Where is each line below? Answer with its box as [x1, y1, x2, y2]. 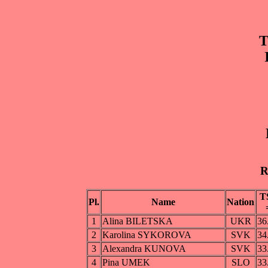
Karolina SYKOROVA [102, 230, 191, 240]
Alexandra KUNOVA [102, 243, 186, 254]
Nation [227, 197, 254, 208]
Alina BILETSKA [102, 216, 173, 227]
